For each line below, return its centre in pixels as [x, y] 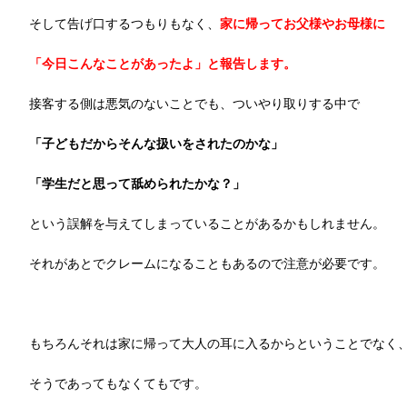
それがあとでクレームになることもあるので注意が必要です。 [207, 263]
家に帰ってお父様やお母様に [303, 24]
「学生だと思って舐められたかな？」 [137, 184]
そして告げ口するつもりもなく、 [124, 24]
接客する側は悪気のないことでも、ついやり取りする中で [194, 104]
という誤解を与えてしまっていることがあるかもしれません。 [207, 223]
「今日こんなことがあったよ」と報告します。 [163, 64]
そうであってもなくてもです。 [118, 383]
